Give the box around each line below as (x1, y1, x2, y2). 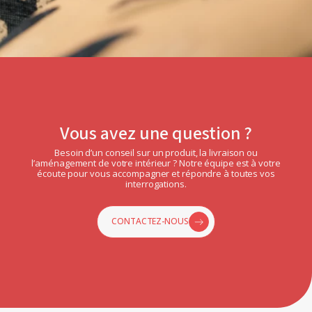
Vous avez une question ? (59, 120, 253, 146)
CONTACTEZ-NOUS (111, 215, 189, 228)
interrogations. (125, 177, 187, 190)
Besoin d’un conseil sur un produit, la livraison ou (54, 146, 258, 159)
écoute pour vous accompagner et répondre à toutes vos (37, 166, 275, 180)
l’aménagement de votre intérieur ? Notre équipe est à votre (31, 156, 281, 169)
